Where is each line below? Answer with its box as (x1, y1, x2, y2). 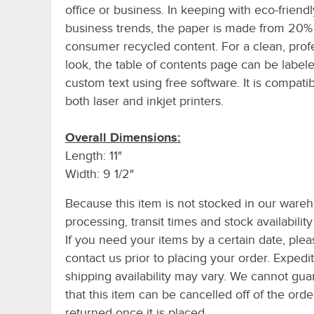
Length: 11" (65, 148, 122, 163)
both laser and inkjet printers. (65, 93, 224, 108)
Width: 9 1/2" (65, 166, 134, 181)
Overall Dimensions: (65, 130, 181, 144)
